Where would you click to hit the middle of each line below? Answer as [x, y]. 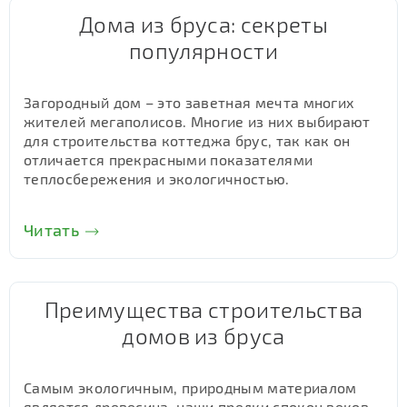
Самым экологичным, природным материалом [190, 387]
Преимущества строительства [203, 309]
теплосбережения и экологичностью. [157, 179]
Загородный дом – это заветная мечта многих [189, 102]
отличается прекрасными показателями [169, 159]
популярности [203, 50]
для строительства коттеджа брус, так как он [187, 140]
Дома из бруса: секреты [203, 24]
